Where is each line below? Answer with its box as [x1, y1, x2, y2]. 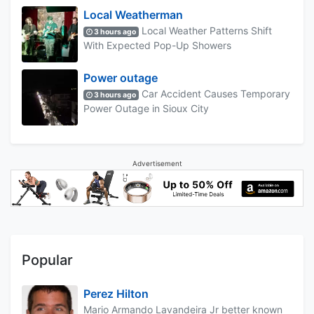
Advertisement [132, 158, 182, 168]
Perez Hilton [83, 286, 149, 301]
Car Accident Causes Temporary [139, 87, 291, 100]
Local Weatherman [83, 7, 183, 22]
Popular [22, 251, 73, 268]
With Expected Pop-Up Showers [83, 39, 231, 51]
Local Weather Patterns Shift [139, 24, 273, 36]
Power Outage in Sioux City [83, 102, 209, 114]
